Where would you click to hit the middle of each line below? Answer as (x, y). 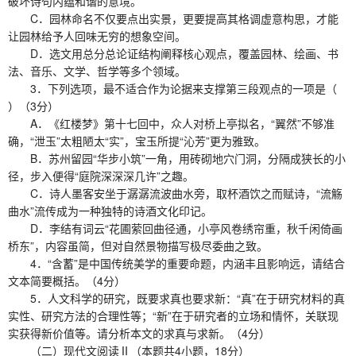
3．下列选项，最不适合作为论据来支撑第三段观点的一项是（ (176, 88)
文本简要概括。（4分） (67, 280)
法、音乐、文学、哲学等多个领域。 (97, 70)
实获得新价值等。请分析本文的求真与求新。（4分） (139, 333)
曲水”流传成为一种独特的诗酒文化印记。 (110, 210)
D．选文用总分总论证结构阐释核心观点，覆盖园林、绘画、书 (173, 53)
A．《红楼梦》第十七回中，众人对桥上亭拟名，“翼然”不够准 (171, 123)
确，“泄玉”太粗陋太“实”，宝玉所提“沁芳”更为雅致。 (137, 140)
